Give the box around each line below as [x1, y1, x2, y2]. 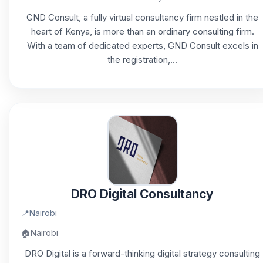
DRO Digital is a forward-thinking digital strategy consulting [25, 248, 260, 259]
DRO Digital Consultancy [71, 187, 214, 201]
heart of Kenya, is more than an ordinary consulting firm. [31, 26, 254, 37]
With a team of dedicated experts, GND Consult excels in [26, 40, 258, 51]
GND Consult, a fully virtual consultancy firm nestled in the [26, 12, 258, 23]
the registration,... [107, 54, 177, 65]
